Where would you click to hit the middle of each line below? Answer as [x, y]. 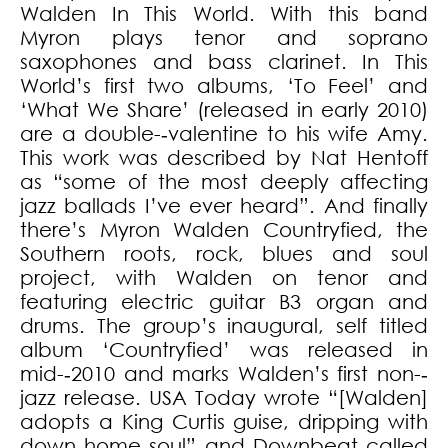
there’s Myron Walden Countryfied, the [224, 230]
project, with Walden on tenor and [224, 278]
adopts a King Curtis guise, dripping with [224, 422]
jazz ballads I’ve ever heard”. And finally [224, 206]
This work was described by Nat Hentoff [224, 158]
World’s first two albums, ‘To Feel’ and [224, 86]
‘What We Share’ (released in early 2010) [224, 110]
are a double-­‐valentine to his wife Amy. [224, 134]
